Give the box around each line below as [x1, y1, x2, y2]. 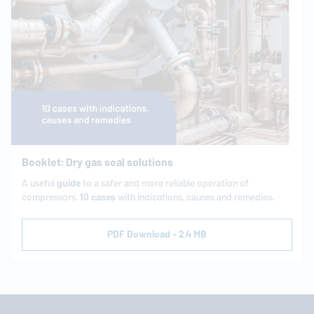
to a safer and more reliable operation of [81, 175, 249, 192]
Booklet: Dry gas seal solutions [22, 153, 173, 172]
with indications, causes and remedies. [116, 189, 276, 206]
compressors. [22, 189, 80, 206]
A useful [22, 175, 57, 192]
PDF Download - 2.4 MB [107, 226, 207, 243]
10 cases [80, 189, 116, 206]
